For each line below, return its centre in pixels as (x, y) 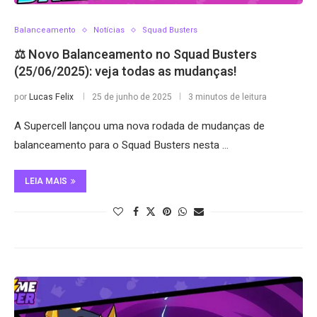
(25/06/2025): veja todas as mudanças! (126, 72)
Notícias (109, 30)
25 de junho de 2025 (132, 97)
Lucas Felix (51, 97)
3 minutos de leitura (227, 97)
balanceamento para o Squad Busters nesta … (121, 145)
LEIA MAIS (46, 181)
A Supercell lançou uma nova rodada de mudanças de (139, 126)
